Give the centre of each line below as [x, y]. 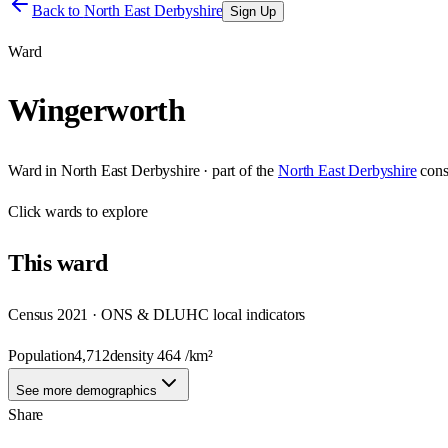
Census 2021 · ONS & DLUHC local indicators [157, 314]
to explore [115, 211]
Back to [58, 10]
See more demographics [86, 390]
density [133, 355]
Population [41, 355]
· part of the [237, 170]
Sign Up [253, 11]
